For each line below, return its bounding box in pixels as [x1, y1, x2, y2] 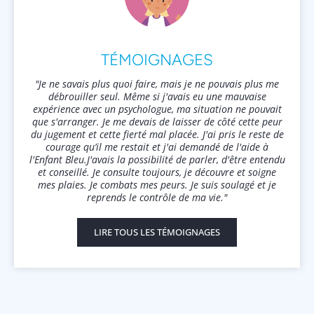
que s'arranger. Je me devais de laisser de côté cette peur [32, 115, 282, 129]
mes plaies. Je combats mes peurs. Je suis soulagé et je [38, 178, 276, 192]
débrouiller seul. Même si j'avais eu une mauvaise [48, 90, 266, 104]
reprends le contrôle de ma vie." [87, 191, 227, 205]
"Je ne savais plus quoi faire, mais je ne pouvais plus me [35, 77, 279, 91]
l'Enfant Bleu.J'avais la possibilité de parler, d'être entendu [29, 153, 285, 167]
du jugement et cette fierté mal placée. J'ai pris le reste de [30, 128, 284, 142]
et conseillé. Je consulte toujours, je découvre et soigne [38, 165, 276, 179]
